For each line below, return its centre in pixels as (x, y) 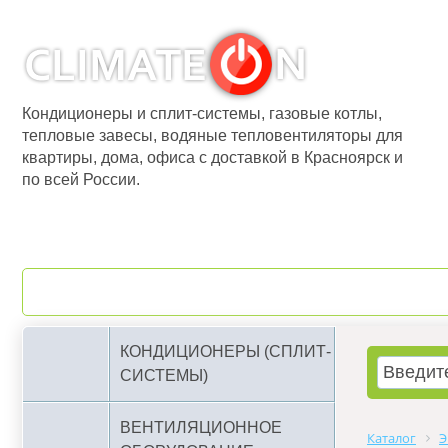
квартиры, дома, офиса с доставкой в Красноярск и (212, 157)
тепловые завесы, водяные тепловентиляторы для (212, 135)
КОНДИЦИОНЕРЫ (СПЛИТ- (225, 351)
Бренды (352, 292)
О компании (144, 292)
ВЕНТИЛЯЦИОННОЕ (201, 427)
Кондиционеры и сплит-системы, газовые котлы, (202, 113)
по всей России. (81, 179)
